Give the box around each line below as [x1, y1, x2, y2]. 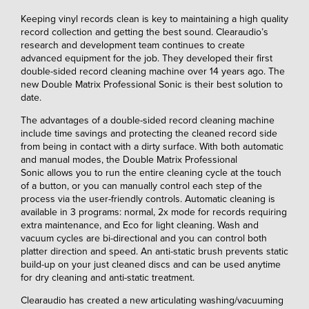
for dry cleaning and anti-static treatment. [21, 272, 195, 284]
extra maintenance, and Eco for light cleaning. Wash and [21, 219, 259, 232]
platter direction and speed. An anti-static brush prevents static [21, 246, 288, 258]
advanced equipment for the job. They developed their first [21, 52, 272, 65]
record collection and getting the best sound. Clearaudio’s [21, 26, 268, 39]
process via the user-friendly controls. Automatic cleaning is [21, 193, 275, 206]
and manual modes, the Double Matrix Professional [21, 154, 237, 166]
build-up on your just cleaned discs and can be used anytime [21, 259, 281, 271]
